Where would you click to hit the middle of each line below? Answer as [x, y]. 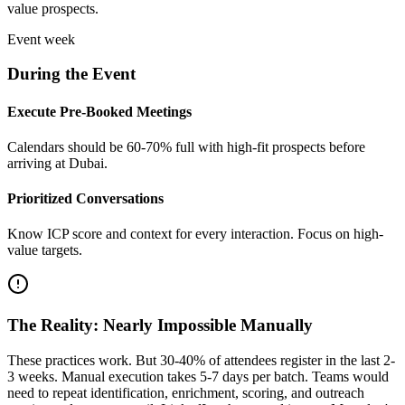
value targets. [45, 250]
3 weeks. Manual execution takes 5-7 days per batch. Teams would [198, 376]
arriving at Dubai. [57, 163]
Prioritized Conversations [85, 199]
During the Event [71, 74]
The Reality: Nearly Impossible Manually [160, 325]
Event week [41, 39]
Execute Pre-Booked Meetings [99, 111]
